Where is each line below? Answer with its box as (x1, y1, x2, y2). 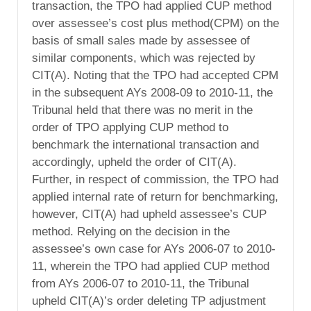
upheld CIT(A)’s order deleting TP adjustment (32, 294, 266, 308)
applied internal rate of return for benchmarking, (32, 190, 278, 204)
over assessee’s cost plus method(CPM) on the (32, 17, 279, 31)
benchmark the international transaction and (32, 138, 259, 152)
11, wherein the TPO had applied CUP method (32, 260, 269, 274)
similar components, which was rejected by (32, 51, 255, 65)
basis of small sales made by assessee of (32, 34, 250, 48)
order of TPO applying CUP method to (32, 121, 228, 135)
